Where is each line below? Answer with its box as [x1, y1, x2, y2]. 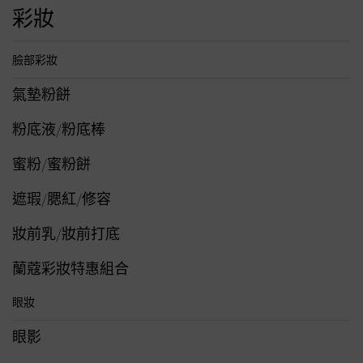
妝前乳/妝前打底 [12, 227, 120, 242]
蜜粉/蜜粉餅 [12, 157, 91, 173]
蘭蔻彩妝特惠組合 [12, 262, 129, 277]
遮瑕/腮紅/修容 [12, 192, 111, 207]
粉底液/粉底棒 [12, 122, 105, 138]
